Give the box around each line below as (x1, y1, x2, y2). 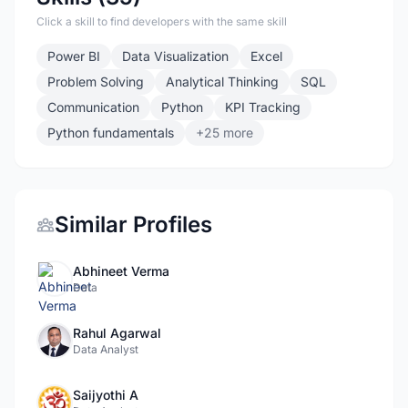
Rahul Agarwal (73, 325, 161, 341)
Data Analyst (73, 342, 138, 356)
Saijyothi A (73, 387, 138, 403)
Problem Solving (47, 74, 144, 89)
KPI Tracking (225, 99, 301, 115)
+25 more (196, 125, 253, 140)
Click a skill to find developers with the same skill (36, 15, 287, 28)
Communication (47, 99, 139, 115)
